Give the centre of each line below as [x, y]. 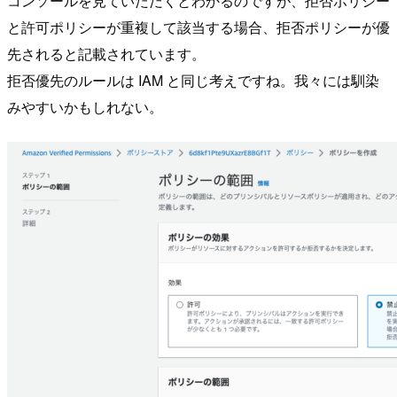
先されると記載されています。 [106, 54]
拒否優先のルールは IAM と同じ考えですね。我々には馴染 [193, 81]
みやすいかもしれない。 [85, 107]
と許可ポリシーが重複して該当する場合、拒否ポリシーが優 [198, 27]
